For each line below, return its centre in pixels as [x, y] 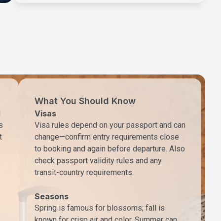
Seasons [52, 196]
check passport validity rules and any [98, 160]
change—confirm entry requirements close [107, 137]
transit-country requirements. [84, 172]
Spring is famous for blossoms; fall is [100, 208]
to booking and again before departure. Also [110, 148]
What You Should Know [85, 101]
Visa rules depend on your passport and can [110, 125]
